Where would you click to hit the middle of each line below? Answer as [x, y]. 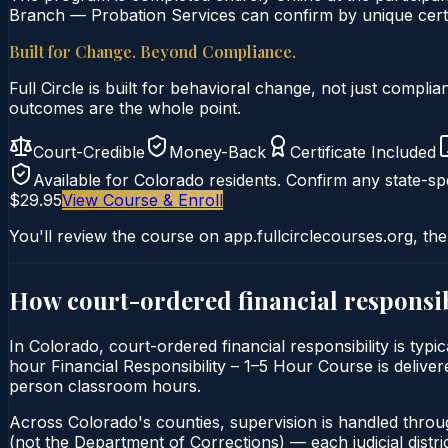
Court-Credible [89, 151]
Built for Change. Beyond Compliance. [152, 51]
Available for [83, 179]
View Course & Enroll [142, 199]
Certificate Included [363, 151]
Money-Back [217, 151]
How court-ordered [123, 299]
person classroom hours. [105, 385]
